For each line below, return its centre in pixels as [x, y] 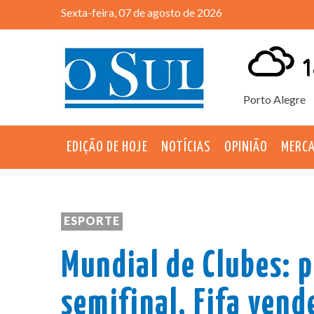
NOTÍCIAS [186, 147]
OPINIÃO [246, 147]
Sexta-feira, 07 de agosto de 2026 [142, 12]
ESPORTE [92, 220]
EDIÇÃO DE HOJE [107, 147]
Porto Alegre [274, 99]
